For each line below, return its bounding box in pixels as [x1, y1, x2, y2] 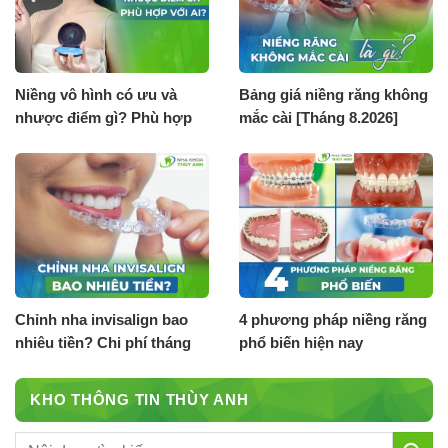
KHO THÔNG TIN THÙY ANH [30, 390, 249, 408]
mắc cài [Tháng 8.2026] [239, 108, 398, 126]
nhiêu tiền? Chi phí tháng [15, 333, 191, 351]
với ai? [15, 131, 63, 149]
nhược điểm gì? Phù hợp [15, 108, 192, 126]
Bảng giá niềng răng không [239, 85, 428, 103]
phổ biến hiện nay [239, 333, 363, 351]
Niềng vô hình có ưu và [15, 85, 177, 103]
